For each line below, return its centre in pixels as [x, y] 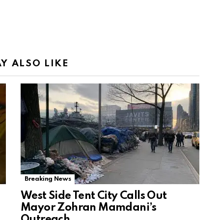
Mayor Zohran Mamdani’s [89, 207]
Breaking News [48, 179]
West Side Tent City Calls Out [94, 196]
